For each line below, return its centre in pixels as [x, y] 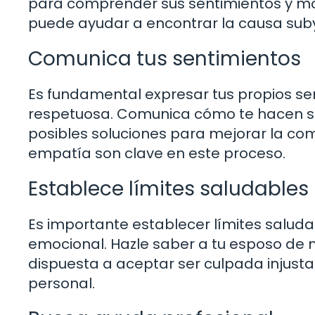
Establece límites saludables [168, 188]
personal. [62, 283]
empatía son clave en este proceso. [157, 153]
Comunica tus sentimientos [165, 58]
